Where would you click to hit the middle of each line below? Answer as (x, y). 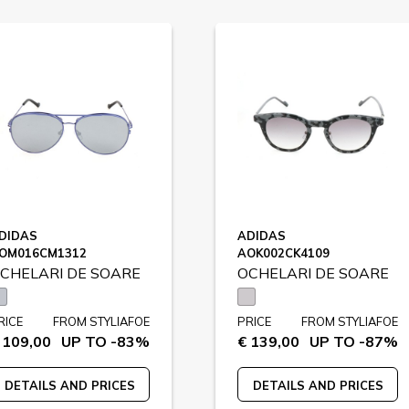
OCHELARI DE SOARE (313, 273)
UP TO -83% (105, 341)
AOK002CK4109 (283, 253)
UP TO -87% (354, 341)
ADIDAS (262, 236)
